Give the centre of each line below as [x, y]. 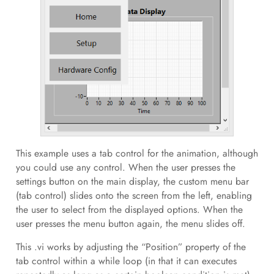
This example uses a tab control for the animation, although [137, 153]
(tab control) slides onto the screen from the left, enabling [134, 195]
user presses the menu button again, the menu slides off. [130, 223]
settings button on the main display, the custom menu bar [132, 181]
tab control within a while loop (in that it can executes [126, 261]
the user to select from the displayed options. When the [129, 209]
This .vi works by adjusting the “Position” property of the [131, 247]
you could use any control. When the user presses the [125, 167]
